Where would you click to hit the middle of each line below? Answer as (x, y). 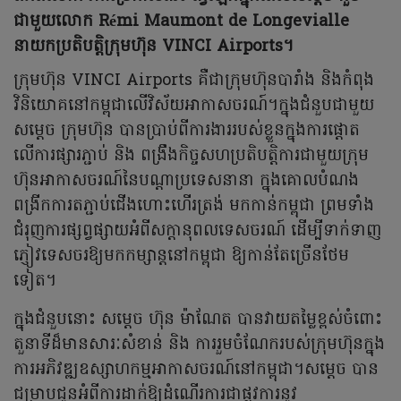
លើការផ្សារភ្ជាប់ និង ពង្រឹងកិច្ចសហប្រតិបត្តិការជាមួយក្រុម (191, 157)
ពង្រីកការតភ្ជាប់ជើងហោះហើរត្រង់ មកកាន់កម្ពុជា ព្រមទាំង (194, 207)
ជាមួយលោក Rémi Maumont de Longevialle (181, 22)
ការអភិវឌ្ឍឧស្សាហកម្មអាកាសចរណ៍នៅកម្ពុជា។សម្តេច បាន (196, 371)
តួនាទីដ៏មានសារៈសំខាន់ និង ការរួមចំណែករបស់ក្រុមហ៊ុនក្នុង (199, 346)
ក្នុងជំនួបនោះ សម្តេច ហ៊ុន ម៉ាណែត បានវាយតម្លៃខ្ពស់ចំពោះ (198, 320)
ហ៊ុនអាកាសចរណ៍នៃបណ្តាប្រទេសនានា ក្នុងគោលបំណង (186, 182)
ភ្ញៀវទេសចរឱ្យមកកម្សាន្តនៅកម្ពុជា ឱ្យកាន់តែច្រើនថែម (181, 257)
